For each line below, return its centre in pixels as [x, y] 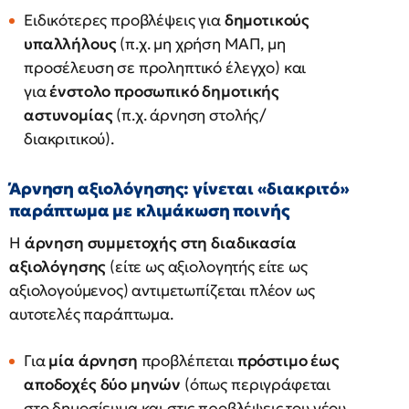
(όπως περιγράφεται [256, 384]
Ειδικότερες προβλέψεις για [124, 20]
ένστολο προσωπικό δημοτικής [165, 91]
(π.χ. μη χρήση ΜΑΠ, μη [201, 44]
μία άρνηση [93, 361]
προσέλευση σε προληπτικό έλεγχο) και [165, 68]
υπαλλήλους [70, 44]
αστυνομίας [68, 115]
